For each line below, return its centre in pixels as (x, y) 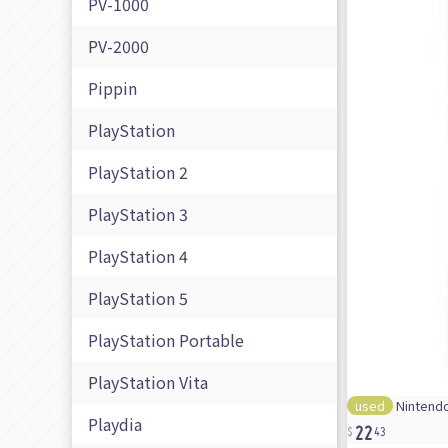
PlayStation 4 (138, 256)
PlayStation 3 (138, 214)
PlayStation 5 (138, 298)
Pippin (112, 88)
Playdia (115, 424)
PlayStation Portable (166, 340)
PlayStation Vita (148, 382)
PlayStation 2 (138, 172)
